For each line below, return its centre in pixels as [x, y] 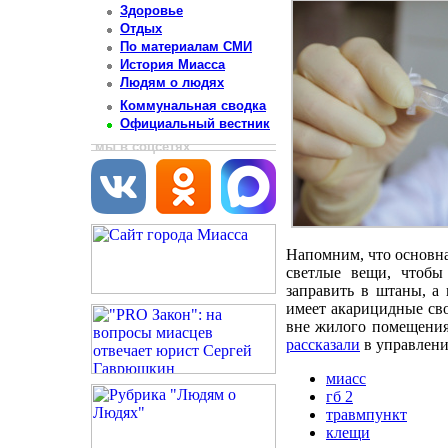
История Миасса [172, 65]
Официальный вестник [195, 124]
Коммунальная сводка [193, 106]
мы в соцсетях [142, 146]
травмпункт [366, 414]
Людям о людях [172, 83]
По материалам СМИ [186, 47]
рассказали [323, 344]
